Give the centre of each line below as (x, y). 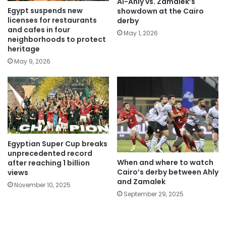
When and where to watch (165, 162)
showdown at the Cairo (160, 11)
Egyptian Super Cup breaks (58, 144)
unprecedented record (50, 153)
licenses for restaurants (52, 20)
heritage (24, 49)
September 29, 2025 (154, 194)
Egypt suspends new (45, 11)
